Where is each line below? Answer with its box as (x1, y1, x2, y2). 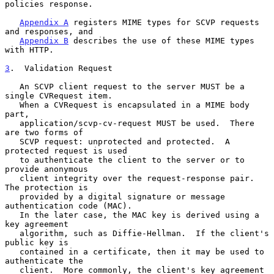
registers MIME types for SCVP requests (68, 17, 259, 27)
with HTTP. (5, 45, 54, 54)
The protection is (5, 182, 88, 192)
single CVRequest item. (5, 91, 113, 100)
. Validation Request (10, 63, 113, 73)
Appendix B (20, 35, 68, 45)
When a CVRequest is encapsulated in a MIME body (5, 100, 20, 109)
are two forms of (5, 127, 83, 137)
